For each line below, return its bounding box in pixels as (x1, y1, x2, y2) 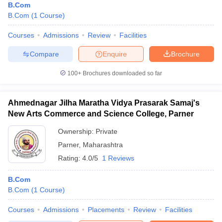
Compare (29, 50, 59, 58)
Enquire (103, 50, 127, 58)
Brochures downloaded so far (81, 70, 162, 77)
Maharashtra (83, 141, 123, 149)
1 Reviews (102, 154, 134, 162)
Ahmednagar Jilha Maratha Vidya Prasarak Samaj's (8, 99, 200, 107)
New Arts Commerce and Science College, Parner (8, 110, 194, 118)
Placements (88, 206, 124, 214)
